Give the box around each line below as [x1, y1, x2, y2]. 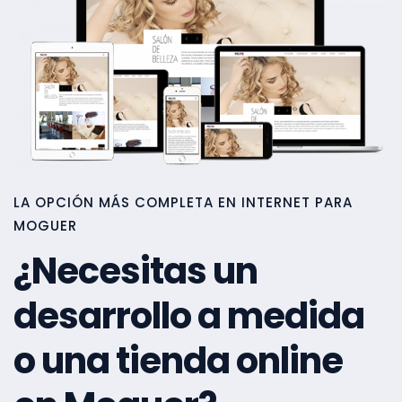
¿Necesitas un [13, 245, 258, 296]
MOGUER [13, 215, 77, 235]
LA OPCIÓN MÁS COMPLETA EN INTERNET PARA [13, 192, 353, 212]
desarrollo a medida [13, 290, 364, 341]
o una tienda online [13, 335, 343, 386]
